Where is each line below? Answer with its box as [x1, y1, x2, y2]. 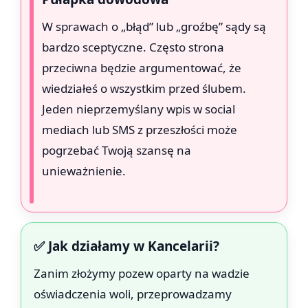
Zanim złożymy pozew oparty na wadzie [34, 265, 250, 282]
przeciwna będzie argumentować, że [42, 60, 241, 76]
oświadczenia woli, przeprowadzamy [34, 286, 232, 302]
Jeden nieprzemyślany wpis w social [42, 101, 235, 118]
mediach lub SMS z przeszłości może [42, 122, 237, 138]
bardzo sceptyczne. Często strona [42, 39, 224, 56]
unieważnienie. [42, 163, 126, 179]
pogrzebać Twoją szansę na [42, 142, 191, 159]
